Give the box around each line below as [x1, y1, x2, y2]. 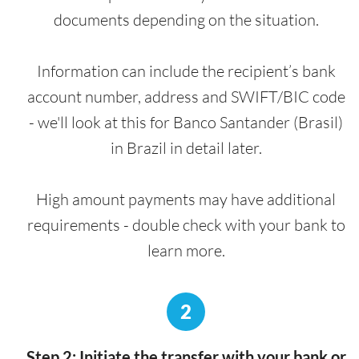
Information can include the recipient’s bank [36, 61, 336, 82]
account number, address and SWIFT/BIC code [26, 87, 345, 107]
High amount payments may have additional [36, 189, 336, 210]
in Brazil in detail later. [110, 138, 262, 159]
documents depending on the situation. [53, 10, 319, 30]
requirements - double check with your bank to [26, 215, 345, 236]
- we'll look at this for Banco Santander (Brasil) [29, 112, 343, 133]
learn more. [147, 240, 225, 261]
